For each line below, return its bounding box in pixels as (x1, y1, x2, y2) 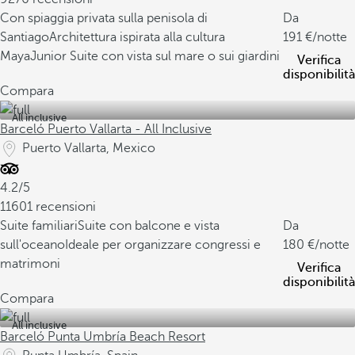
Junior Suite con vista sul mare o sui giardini (30, 49, 280, 63)
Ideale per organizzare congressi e (65, 238, 261, 252)
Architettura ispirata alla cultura (49, 30, 225, 44)
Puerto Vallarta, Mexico (22, 141, 155, 155)
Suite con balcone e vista (78, 219, 219, 233)
